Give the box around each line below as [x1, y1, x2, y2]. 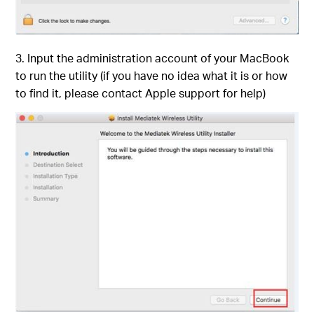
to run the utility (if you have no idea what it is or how [15, 68, 288, 83]
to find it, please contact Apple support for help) [15, 86, 266, 101]
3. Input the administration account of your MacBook [15, 50, 289, 66]
